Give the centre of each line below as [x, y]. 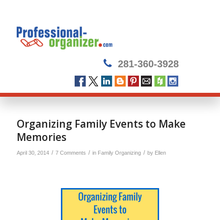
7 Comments [70, 153]
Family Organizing [119, 153]
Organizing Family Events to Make [101, 124]
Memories [41, 137]
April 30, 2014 [33, 153]
